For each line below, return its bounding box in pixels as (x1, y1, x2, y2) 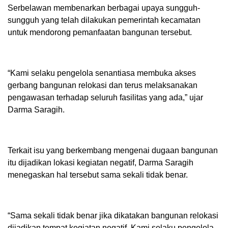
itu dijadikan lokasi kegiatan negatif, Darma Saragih (8, 158, 193, 167)
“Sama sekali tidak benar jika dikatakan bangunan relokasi (8, 211, 218, 220)
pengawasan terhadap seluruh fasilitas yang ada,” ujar (8, 93, 203, 102)
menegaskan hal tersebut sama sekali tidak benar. (8, 170, 188, 180)
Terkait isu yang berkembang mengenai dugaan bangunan (8, 146, 218, 155)
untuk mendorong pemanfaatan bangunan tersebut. (8, 28, 192, 37)
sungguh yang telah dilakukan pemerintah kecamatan (8, 16, 201, 25)
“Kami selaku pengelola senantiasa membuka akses (8, 69, 196, 78)
